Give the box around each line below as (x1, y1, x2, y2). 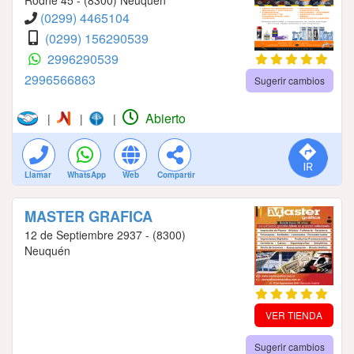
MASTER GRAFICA (24, 205, 153, 227)
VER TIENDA (265, 307, 322, 322)
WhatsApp (67, 168, 106, 180)
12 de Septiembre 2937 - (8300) (24, 226, 186, 243)
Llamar (24, 168, 51, 180)
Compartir (157, 168, 195, 180)
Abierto (141, 108, 186, 127)
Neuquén (24, 242, 70, 258)
